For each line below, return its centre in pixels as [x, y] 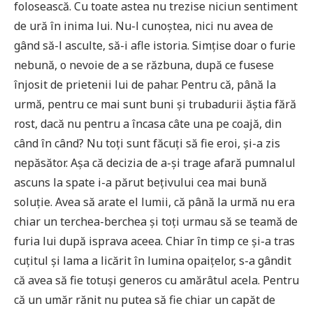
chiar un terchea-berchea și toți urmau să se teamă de [156, 221]
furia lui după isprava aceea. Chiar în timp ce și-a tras [154, 241]
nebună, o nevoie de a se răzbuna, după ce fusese [144, 65]
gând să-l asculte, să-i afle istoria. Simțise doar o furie [155, 45]
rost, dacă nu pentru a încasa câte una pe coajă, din [148, 123]
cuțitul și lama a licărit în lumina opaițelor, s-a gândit [153, 260]
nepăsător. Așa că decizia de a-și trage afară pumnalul [155, 162]
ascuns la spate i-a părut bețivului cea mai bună [140, 182]
